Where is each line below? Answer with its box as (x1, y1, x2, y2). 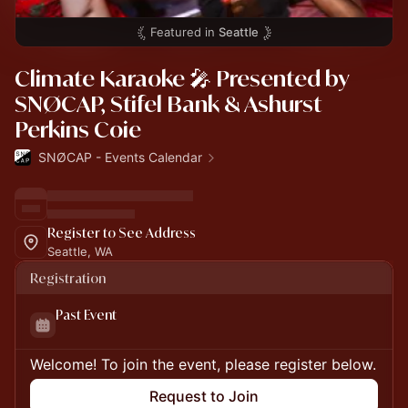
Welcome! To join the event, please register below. (30, 355, 376, 373)
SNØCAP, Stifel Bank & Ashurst (15, 89, 321, 118)
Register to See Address (47, 224, 196, 241)
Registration (30, 270, 106, 287)
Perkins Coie (15, 115, 141, 144)
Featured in (149, 25, 219, 39)
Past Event (56, 306, 117, 323)
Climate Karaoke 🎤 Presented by (15, 64, 349, 93)
